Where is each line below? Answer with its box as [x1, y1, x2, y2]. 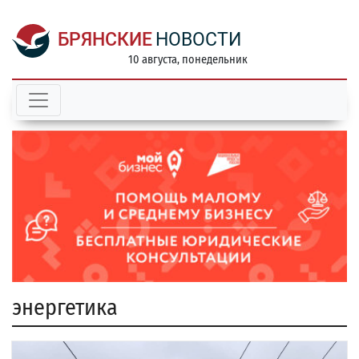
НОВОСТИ [155, 29, 241, 50]
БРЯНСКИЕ [58, 29, 152, 50]
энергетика [12, 294, 118, 321]
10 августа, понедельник [127, 53, 248, 67]
